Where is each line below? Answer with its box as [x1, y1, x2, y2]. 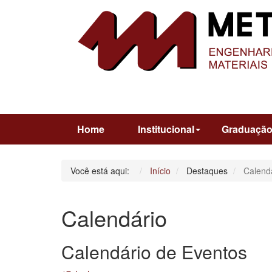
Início [149, 164, 171, 177]
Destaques [186, 164, 228, 177]
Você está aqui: [70, 164, 134, 177]
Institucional [137, 121, 194, 136]
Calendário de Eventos [61, 238, 247, 265]
